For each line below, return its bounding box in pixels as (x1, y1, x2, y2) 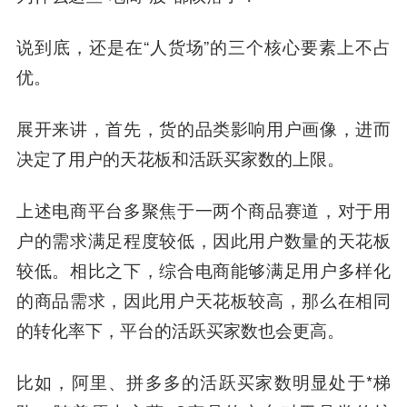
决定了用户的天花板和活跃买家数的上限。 (15, 145, 344, 170)
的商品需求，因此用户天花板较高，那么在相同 (15, 287, 392, 312)
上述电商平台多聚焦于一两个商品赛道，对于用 (15, 197, 392, 222)
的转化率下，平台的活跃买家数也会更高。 (15, 317, 344, 342)
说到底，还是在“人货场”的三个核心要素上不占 (15, 34, 392, 58)
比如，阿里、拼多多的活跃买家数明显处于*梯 (15, 369, 392, 393)
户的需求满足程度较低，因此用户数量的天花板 (15, 227, 392, 252)
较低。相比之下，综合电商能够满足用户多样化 (15, 257, 392, 282)
